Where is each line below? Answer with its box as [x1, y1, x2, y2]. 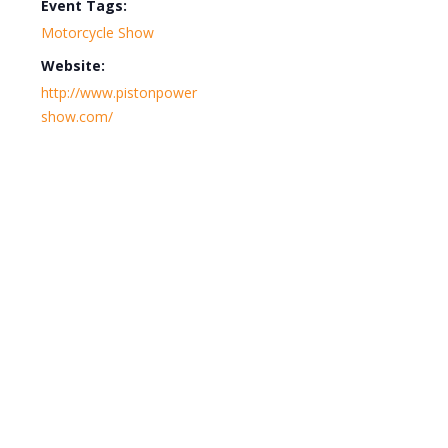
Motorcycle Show [41, 23, 154, 42]
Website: [41, 56, 105, 75]
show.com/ [41, 107, 113, 126]
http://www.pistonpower [41, 83, 197, 102]
